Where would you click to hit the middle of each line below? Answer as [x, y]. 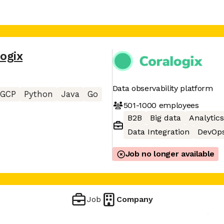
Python [38, 94]
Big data [165, 118]
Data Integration [158, 132]
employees [177, 105]
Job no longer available [170, 154]
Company [134, 199]
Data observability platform [162, 88]
